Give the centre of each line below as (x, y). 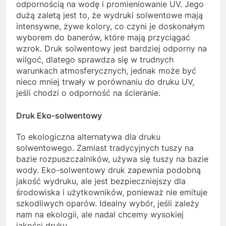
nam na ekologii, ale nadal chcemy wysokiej (100, 214)
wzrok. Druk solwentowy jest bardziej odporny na (111, 48)
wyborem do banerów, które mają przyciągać (103, 37)
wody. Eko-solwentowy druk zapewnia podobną (108, 170)
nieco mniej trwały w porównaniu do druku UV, (105, 81)
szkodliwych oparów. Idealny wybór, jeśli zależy (108, 203)
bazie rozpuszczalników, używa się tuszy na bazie (112, 159)
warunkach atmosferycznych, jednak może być (106, 70)
